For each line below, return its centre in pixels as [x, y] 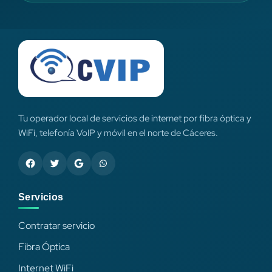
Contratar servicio [56, 225]
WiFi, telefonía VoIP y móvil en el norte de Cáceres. [118, 132]
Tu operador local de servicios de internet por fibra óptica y [135, 118]
